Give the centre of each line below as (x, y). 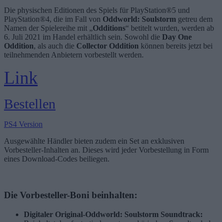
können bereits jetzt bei (176, 46)
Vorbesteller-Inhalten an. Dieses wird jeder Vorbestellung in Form (106, 150)
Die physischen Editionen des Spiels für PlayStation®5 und (97, 10)
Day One (177, 37)
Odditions (109, 28)
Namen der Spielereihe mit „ (48, 28)
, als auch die (55, 46)
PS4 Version (23, 124)
